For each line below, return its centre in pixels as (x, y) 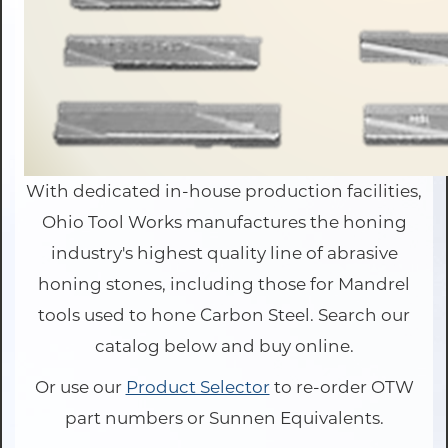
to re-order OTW (341, 387)
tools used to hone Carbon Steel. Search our (224, 315)
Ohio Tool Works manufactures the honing (224, 222)
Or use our (80, 387)
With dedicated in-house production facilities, (224, 191)
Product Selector (197, 387)
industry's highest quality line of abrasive (224, 253)
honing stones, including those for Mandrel (224, 284)
